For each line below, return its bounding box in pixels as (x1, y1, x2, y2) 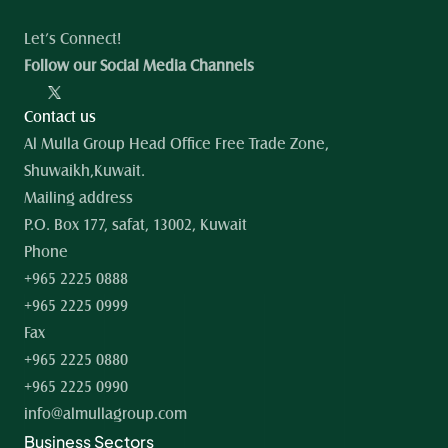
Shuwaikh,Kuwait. (24, 164, 145, 178)
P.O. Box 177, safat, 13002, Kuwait (24, 218, 247, 232)
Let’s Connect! (24, 32, 121, 46)
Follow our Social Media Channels (24, 59, 254, 73)
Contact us (24, 110, 96, 124)
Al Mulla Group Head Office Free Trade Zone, (24, 137, 329, 151)
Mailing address (24, 191, 133, 205)
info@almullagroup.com (24, 407, 187, 421)
